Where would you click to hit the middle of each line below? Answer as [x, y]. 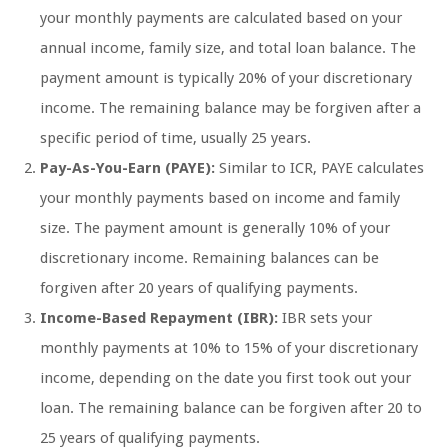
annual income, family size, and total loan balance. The [228, 48]
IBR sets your [325, 318]
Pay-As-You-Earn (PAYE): [127, 168]
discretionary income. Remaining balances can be [209, 258]
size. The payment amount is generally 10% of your [215, 228]
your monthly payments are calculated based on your [221, 18]
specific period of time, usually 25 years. [175, 138]
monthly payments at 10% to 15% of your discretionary [229, 348]
